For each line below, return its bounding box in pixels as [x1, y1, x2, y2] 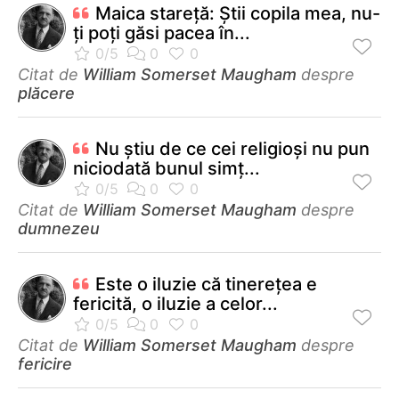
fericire [18, 354, 72, 373]
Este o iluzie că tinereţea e [95, 273, 317, 295]
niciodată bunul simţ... [73, 157, 260, 179]
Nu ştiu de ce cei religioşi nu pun [95, 137, 370, 159]
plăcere [18, 83, 75, 102]
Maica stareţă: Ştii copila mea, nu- [95, 2, 380, 24]
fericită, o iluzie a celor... [73, 292, 278, 314]
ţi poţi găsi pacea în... [73, 21, 250, 44]
